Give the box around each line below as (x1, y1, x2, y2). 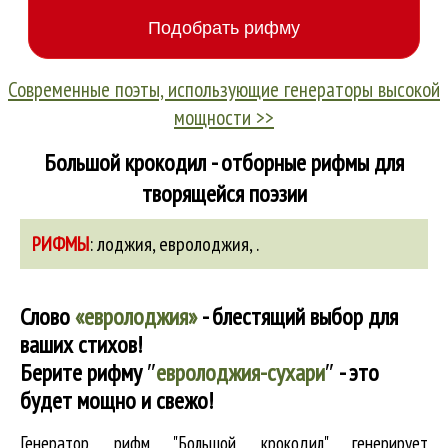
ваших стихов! (20, 329, 142, 360)
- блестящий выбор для (197, 301, 398, 332)
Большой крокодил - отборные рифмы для (44, 147, 404, 178)
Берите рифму (20, 357, 147, 388)
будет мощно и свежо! (20, 385, 213, 416)
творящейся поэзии (141, 178, 307, 209)
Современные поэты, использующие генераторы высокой (8, 75, 440, 103)
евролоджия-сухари (156, 357, 325, 388)
